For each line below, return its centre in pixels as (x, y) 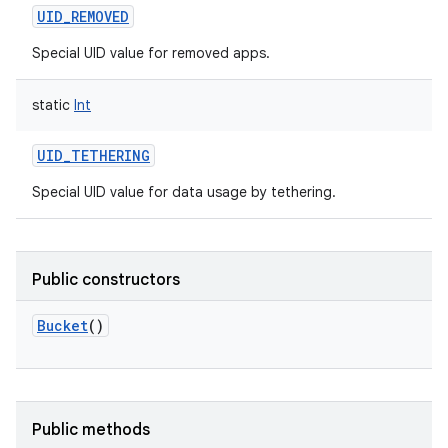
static (51, 105)
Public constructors (106, 280)
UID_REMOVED (83, 16)
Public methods (91, 430)
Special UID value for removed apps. (151, 53)
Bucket (62, 325)
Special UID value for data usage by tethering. (184, 192)
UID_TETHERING (93, 155)
